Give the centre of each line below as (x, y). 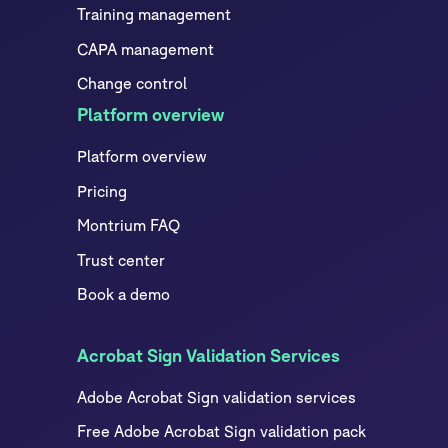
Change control (132, 83)
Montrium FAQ (129, 225)
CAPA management (146, 48)
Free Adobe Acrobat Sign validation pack (222, 431)
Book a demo (124, 294)
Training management (154, 14)
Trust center (121, 259)
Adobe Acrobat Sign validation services (217, 396)
